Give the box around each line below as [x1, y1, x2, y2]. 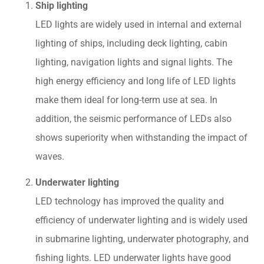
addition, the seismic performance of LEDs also [35, 113, 232, 124]
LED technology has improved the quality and [35, 195, 224, 207]
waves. [35, 150, 64, 162]
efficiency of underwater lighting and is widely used [35, 214, 247, 226]
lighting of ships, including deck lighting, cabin [35, 37, 227, 49]
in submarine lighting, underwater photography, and [35, 233, 249, 245]
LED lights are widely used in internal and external [35, 18, 242, 30]
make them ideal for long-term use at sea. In [35, 94, 217, 105]
